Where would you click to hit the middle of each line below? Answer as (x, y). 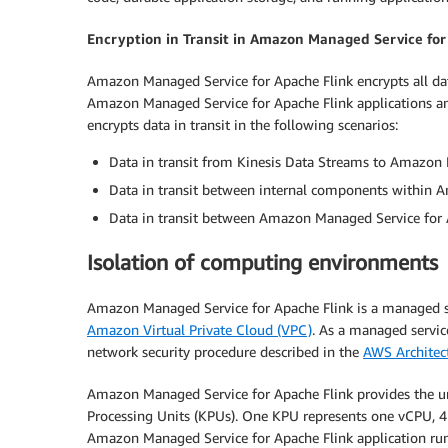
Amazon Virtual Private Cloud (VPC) (199, 329)
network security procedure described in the (225, 351)
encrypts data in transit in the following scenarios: (242, 124)
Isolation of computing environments (262, 263)
